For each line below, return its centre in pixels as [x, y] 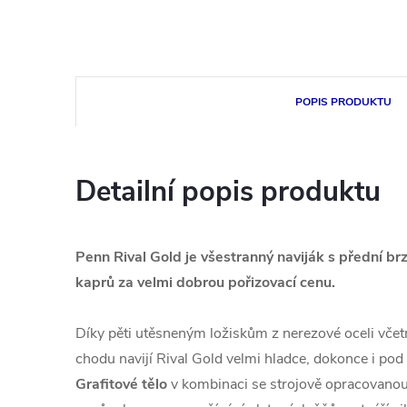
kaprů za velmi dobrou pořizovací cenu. [205, 283]
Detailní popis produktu [228, 192]
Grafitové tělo [121, 384]
